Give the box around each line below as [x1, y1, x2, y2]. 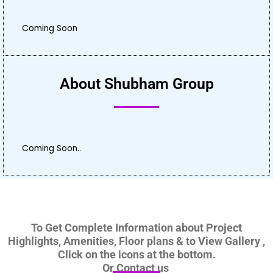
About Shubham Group [59, 74, 214, 93]
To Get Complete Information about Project [31, 221, 242, 234]
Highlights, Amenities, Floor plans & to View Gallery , [8, 234, 265, 247]
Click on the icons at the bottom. [57, 247, 216, 261]
